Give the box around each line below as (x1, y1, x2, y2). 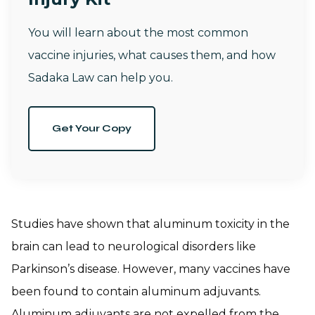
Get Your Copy (52, 122, 131, 135)
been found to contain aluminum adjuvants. (11, 285, 261, 299)
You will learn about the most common (28, 26, 248, 40)
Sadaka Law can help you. (28, 71, 173, 85)
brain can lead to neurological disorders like (11, 240, 256, 254)
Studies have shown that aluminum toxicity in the (11, 217, 290, 231)
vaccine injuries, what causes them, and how (28, 49, 276, 63)
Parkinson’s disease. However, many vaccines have (11, 262, 290, 276)
